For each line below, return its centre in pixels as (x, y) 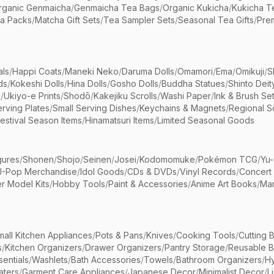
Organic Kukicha (196, 8)
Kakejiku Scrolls (125, 96)
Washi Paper (186, 96)
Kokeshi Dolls (37, 83)
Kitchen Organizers (43, 247)
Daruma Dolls (148, 71)
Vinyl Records (208, 172)
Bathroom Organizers (219, 260)
